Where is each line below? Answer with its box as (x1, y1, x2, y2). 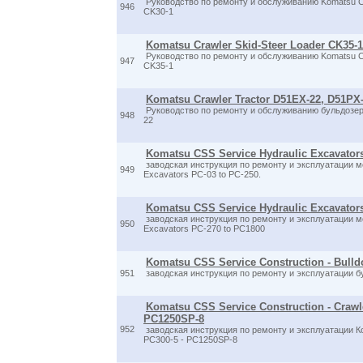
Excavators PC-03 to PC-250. (143, 169, 261, 179)
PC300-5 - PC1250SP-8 (143, 335, 237, 344)
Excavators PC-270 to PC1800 (143, 224, 265, 233)
